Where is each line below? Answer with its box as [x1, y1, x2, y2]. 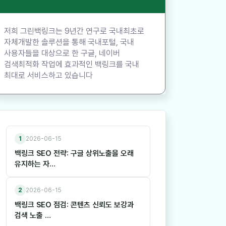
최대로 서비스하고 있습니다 [4, 71, 93, 81]
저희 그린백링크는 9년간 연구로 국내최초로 [4, 26, 144, 36]
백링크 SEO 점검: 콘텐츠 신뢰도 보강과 [15, 200, 134, 210]
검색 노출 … [15, 211, 51, 220]
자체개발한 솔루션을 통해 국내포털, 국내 [4, 37, 134, 47]
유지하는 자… [15, 159, 55, 169]
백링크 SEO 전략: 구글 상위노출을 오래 [15, 149, 134, 158]
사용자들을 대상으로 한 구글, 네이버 [4, 48, 120, 59]
